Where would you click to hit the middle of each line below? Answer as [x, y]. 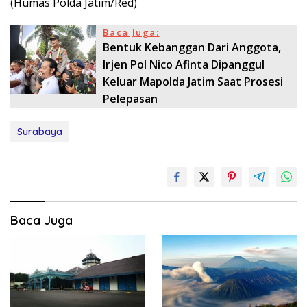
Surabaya [40, 131]
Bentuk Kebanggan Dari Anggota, [192, 47]
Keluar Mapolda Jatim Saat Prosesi [193, 81]
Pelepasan [131, 98]
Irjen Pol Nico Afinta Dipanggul [184, 64]
